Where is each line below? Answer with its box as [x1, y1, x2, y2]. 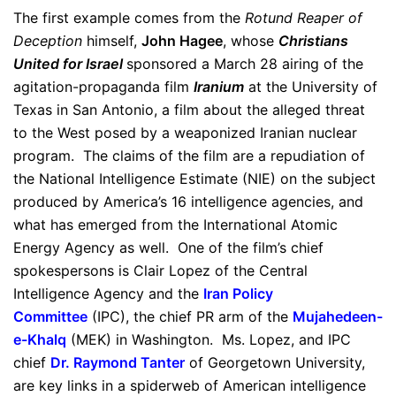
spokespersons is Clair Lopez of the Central [13, 262, 308, 279]
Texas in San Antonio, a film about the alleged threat [13, 101, 365, 118]
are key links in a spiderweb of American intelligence [13, 377, 366, 394]
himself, [82, 32, 141, 49]
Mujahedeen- [293, 308, 383, 325]
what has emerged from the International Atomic [13, 216, 338, 233]
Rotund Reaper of [245, 9, 362, 27]
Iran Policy [203, 285, 273, 302]
